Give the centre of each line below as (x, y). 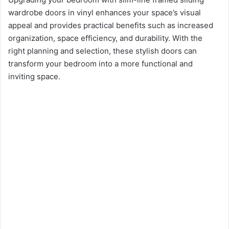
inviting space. (34, 77)
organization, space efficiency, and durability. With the (105, 38)
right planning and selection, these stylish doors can (102, 51)
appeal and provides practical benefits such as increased (111, 26)
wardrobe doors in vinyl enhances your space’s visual (105, 13)
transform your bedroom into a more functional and (100, 64)
